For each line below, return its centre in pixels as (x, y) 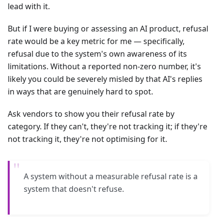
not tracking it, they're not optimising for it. (87, 139)
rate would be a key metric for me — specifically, (96, 41)
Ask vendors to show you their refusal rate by (91, 114)
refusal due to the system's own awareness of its (97, 54)
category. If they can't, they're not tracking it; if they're (108, 127)
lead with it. (29, 7)
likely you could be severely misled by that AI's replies (105, 79)
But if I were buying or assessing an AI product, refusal (108, 29)
